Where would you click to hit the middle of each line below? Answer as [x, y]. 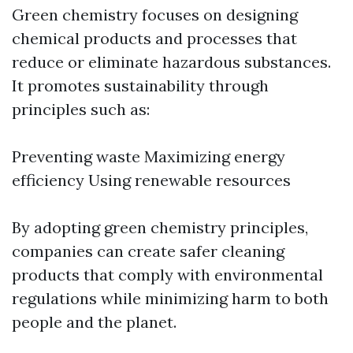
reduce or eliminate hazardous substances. [171, 62]
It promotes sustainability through [140, 85]
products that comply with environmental [167, 275]
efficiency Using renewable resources [151, 180]
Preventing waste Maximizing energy [149, 156]
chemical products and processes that [154, 38]
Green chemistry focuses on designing [155, 15]
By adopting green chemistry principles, [160, 227]
